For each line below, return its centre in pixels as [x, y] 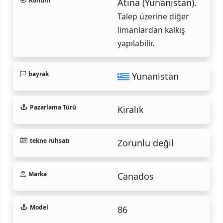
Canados [136, 176]
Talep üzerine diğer [153, 16]
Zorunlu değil [146, 143]
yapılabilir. [136, 43]
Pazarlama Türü [53, 107]
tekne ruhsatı [50, 140]
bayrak [38, 74]
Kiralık [131, 109]
